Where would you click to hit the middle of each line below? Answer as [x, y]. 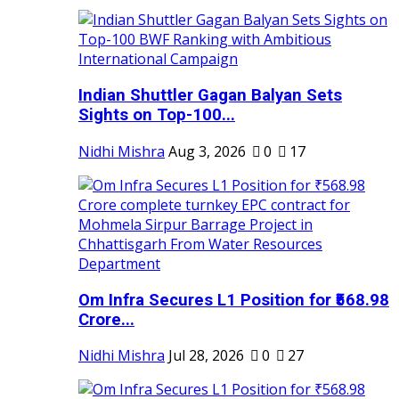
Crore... [106, 319]
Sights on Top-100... [157, 115]
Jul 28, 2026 [206, 356]
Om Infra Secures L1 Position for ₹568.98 [234, 300]
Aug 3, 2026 [207, 151]
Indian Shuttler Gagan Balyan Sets [210, 96]
